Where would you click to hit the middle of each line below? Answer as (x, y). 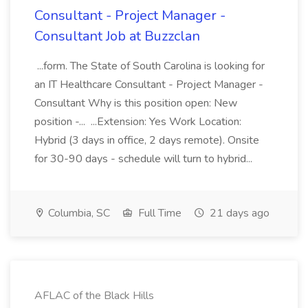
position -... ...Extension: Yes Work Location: (138, 122)
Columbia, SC (78, 213)
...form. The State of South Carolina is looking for (150, 66)
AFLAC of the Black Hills (94, 296)
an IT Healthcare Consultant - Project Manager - (149, 85)
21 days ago (238, 213)
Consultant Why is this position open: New (136, 103)
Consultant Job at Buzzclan (117, 36)
